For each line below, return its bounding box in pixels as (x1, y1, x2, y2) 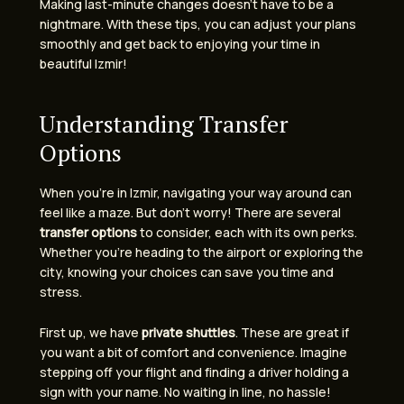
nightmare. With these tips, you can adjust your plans (40, 15, 356, 33)
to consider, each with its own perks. (137, 224, 357, 242)
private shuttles (142, 323, 235, 341)
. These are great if (235, 323, 349, 341)
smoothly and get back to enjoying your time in (40, 35, 320, 53)
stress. (40, 283, 82, 301)
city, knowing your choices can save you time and (40, 263, 334, 281)
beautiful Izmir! (40, 55, 127, 73)
